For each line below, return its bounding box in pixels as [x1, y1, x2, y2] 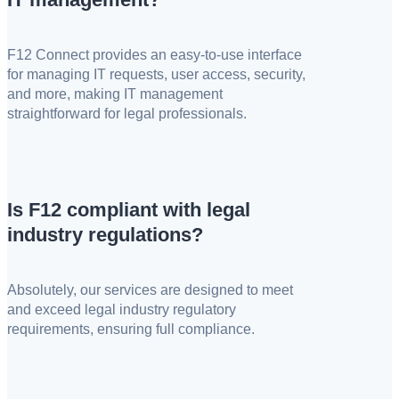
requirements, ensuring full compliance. [7, 321, 255, 337]
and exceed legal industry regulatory [7, 301, 236, 317]
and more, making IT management [7, 86, 223, 102]
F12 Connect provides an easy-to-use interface [7, 47, 302, 63]
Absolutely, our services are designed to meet [7, 281, 293, 297]
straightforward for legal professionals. [7, 106, 247, 122]
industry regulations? [7, 223, 203, 246]
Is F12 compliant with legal [7, 198, 250, 221]
